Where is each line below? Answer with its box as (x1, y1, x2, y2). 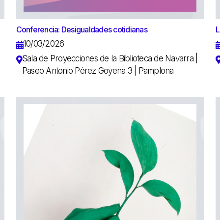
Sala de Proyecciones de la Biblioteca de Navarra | (22, 53, 198, 63)
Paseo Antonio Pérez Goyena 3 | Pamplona (22, 65, 174, 76)
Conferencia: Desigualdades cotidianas (16, 24, 147, 34)
